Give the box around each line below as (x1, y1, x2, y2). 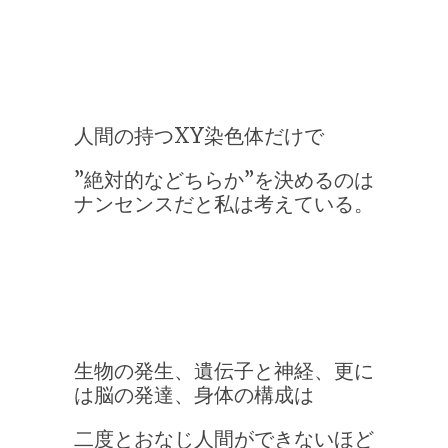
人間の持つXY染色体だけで (74, 123, 324, 149)
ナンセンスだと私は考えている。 (74, 191, 374, 217)
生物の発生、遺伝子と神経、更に (74, 358, 374, 384)
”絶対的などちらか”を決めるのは (74, 167, 374, 193)
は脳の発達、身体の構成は (74, 382, 314, 408)
